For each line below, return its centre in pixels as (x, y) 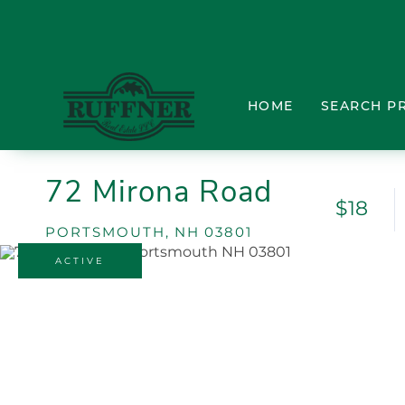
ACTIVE (80, 260)
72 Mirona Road (159, 192)
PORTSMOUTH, (108, 231)
